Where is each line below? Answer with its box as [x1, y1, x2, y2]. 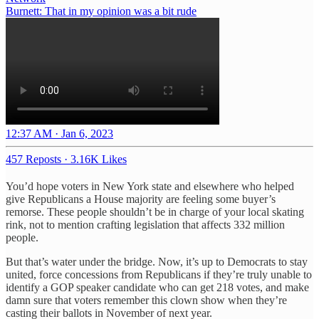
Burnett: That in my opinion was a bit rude [6, 4, 197, 17]
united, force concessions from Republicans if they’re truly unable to [6, 268, 312, 281]
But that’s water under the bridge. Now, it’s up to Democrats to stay [6, 255, 308, 268]
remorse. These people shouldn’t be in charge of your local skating [6, 205, 304, 218]
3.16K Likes [70, 152, 127, 165]
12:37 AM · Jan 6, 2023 [6, 127, 113, 140]
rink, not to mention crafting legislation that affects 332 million [6, 218, 285, 231]
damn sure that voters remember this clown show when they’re [6, 293, 287, 306]
